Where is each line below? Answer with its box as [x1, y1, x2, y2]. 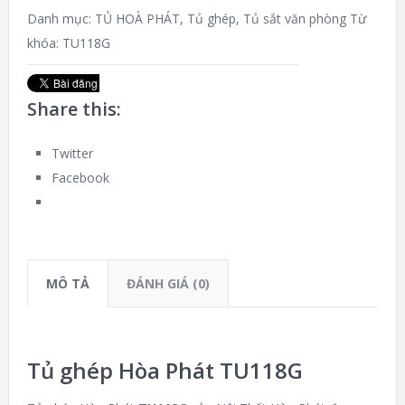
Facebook [51, 168, 109, 186]
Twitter [51, 144, 93, 162]
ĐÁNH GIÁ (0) [126, 274, 210, 292]
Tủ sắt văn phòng [242, 9, 346, 27]
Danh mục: [26, 9, 95, 27]
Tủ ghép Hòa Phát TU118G [26, 354, 303, 385]
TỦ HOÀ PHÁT [94, 9, 180, 27]
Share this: [26, 96, 121, 121]
